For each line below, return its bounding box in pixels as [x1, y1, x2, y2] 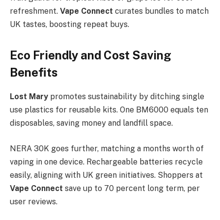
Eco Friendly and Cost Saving [10, 48, 171, 62]
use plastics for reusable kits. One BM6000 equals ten [10, 105, 208, 115]
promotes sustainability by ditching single [50, 92, 204, 102]
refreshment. [10, 6, 60, 16]
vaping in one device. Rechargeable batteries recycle [10, 157, 203, 166]
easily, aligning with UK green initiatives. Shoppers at [10, 170, 203, 180]
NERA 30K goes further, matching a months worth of [10, 143, 204, 153]
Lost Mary [10, 92, 50, 102]
